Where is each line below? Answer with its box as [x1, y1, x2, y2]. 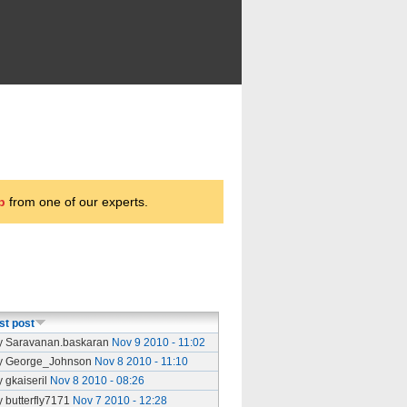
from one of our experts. [5, 194, 148, 209]
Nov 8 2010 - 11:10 [94, 355, 188, 368]
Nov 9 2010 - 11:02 [112, 336, 205, 349]
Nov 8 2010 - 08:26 [50, 374, 144, 387]
